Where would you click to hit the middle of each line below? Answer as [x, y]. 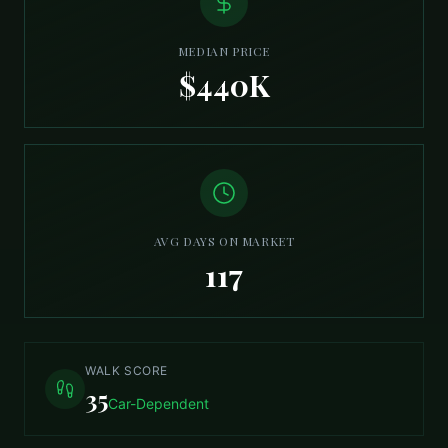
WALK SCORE [126, 370]
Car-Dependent [158, 403]
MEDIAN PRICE [224, 51]
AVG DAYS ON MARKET [224, 241]
